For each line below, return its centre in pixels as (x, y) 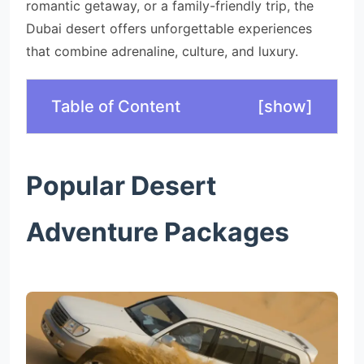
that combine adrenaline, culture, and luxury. (162, 51)
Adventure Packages (158, 232)
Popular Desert (121, 186)
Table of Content (116, 106)
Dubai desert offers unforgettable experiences (169, 28)
